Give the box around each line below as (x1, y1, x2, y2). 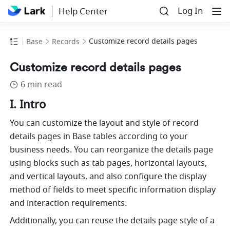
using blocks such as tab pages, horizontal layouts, (10, 157, 207, 170)
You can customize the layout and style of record (10, 117, 199, 130)
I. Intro (10, 97, 46, 113)
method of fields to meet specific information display (10, 184, 216, 197)
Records (52, 36, 80, 48)
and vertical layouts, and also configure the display (10, 170, 207, 183)
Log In (178, 5, 203, 17)
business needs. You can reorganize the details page (10, 144, 214, 157)
